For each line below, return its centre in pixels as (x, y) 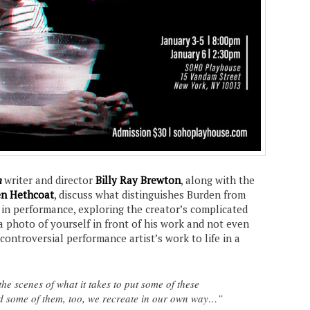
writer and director (48, 180)
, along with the (218, 180)
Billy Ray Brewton (138, 180)
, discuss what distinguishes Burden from (150, 194)
